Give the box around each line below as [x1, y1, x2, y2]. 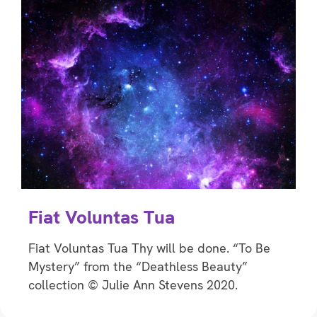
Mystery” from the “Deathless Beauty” [28, 258, 248, 275]
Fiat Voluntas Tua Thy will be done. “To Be [28, 239, 270, 256]
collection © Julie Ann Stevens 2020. [28, 276, 238, 293]
